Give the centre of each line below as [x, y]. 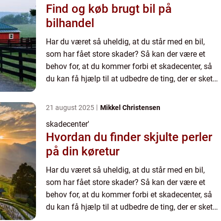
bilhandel [70, 23]
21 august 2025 [71, 107]
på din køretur [83, 151]
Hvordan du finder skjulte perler [129, 137]
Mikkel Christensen [130, 107]
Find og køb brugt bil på [109, 9]
